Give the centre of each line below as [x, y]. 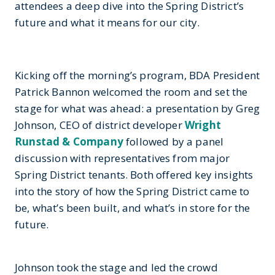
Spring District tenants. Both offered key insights [134, 174]
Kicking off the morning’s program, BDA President [137, 75]
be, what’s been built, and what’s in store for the [133, 207]
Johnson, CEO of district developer [100, 125]
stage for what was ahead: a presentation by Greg [137, 108]
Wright [203, 125]
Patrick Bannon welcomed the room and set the [131, 91]
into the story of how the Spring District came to [132, 191]
